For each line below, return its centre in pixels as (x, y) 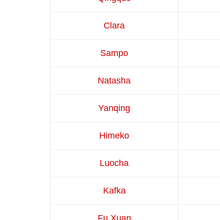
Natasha (114, 80)
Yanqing (114, 108)
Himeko (114, 135)
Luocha (114, 163)
